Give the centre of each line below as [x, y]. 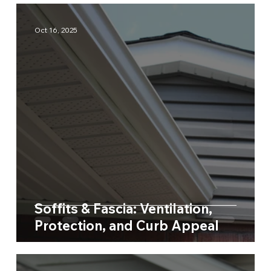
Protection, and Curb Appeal [126, 225]
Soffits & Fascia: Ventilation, [123, 208]
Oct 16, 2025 [56, 30]
